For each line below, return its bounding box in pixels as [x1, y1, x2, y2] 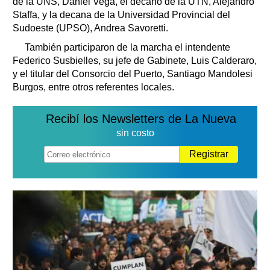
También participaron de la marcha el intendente [25, 42, 230, 53]
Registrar [189, 149, 228, 160]
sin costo [116, 128, 154, 139]
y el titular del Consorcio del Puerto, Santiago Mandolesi [13, 69, 253, 80]
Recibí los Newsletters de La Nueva [46, 112, 236, 126]
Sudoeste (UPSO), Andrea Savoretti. [13, 23, 168, 34]
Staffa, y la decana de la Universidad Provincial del [13, 10, 230, 20]
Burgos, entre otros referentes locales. [13, 82, 174, 93]
